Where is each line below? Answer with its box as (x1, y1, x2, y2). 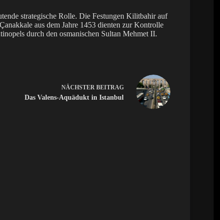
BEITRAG (96, 83, 124, 91)
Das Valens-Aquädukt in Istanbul (24, 93, 124, 101)
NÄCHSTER (61, 83, 96, 91)
